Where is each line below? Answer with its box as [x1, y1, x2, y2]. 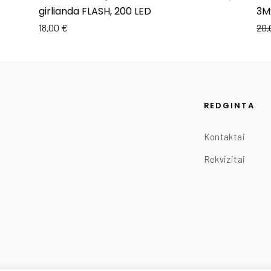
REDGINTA [203, 100, 255, 112]
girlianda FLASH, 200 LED [38, 4, 151, 19]
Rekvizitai [203, 153, 246, 165]
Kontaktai [203, 131, 245, 142]
